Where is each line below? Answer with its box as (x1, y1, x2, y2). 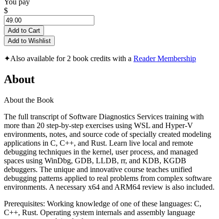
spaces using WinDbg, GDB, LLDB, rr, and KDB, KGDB (4, 156, 186, 165)
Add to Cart (8, 27, 40, 35)
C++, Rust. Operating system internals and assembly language (4, 208, 195, 217)
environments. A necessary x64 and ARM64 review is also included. (4, 182, 215, 191)
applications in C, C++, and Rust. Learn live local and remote (4, 138, 193, 147)
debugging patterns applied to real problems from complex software (4, 174, 212, 182)
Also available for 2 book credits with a (10, 54, 133, 63)
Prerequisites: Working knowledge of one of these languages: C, (4, 199, 201, 208)
